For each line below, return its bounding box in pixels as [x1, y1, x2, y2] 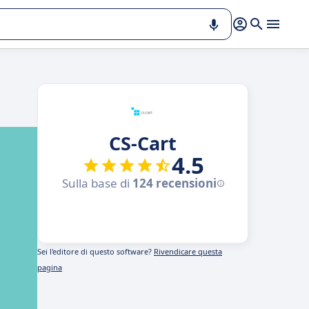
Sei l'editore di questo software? [37, 246, 154, 257]
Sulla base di [61, 175, 132, 191]
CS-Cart [109, 130, 177, 156]
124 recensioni [132, 175, 217, 191]
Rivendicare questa [154, 246, 222, 257]
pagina [37, 262, 62, 272]
